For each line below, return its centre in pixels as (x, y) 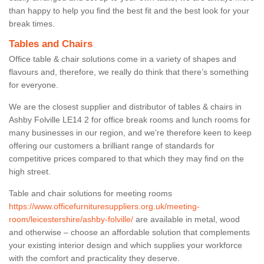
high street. (31, 171)
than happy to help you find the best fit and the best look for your (129, 10)
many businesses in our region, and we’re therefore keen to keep (130, 132)
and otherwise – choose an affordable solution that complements (129, 232)
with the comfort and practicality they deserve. (94, 258)
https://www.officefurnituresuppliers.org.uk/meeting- (104, 206)
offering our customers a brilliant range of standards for (112, 145)
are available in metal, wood (187, 219)
